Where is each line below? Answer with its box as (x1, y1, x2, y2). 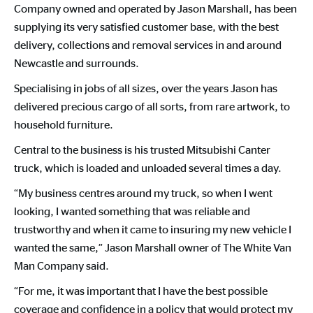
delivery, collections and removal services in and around (14, 38, 282, 52)
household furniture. (14, 117, 113, 131)
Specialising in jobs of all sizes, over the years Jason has (14, 81, 277, 95)
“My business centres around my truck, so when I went (14, 186, 272, 200)
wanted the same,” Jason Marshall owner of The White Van (14, 240, 291, 254)
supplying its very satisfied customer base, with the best (14, 20, 279, 34)
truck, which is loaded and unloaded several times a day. (14, 161, 282, 175)
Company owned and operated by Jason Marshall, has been (14, 1, 297, 15)
